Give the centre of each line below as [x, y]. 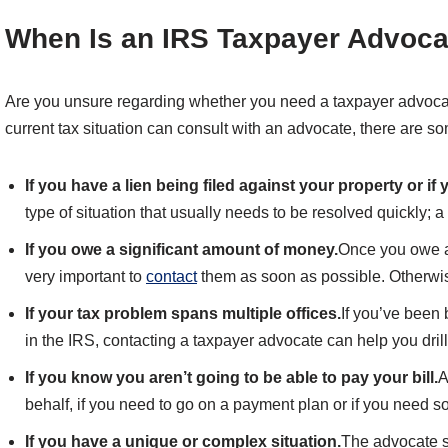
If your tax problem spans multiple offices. [183, 314]
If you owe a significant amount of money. [181, 250]
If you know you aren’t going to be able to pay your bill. [231, 378]
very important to [85, 277]
